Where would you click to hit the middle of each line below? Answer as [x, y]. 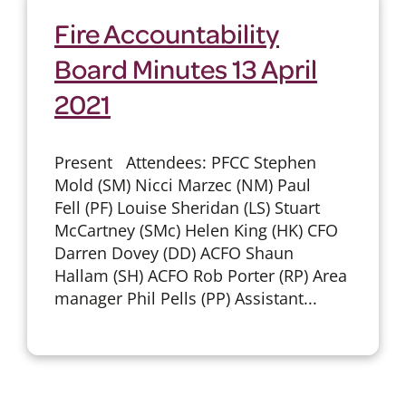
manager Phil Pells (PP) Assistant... [185, 298]
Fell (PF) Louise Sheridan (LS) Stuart [187, 207]
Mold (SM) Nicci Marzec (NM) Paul [182, 184]
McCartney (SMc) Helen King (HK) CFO [196, 230]
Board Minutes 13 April [185, 68]
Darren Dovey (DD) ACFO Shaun [174, 252]
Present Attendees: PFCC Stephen [185, 162]
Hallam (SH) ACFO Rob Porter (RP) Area [200, 275]
